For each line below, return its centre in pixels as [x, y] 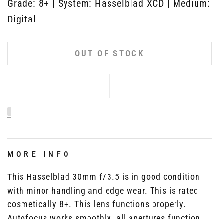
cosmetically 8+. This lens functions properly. [97, 204]
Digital [22, 19]
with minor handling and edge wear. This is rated [103, 190]
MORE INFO [40, 154]
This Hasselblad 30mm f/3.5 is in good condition [104, 176]
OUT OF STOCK [109, 53]
